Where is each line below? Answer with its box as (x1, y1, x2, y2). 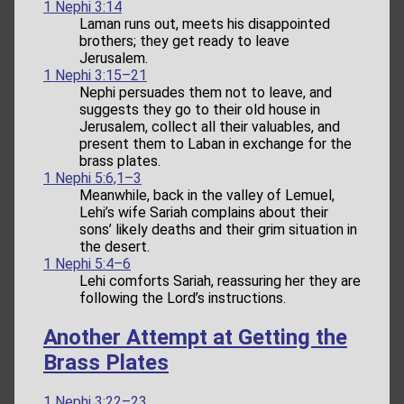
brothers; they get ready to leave (79, 32, 289, 50)
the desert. (79, 237, 150, 255)
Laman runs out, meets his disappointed (79, 14, 330, 32)
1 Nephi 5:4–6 (43, 254, 131, 272)
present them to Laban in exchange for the (79, 134, 352, 152)
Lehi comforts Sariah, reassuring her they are (79, 271, 361, 289)
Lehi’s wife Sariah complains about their (79, 203, 328, 221)
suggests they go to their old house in (79, 100, 320, 118)
